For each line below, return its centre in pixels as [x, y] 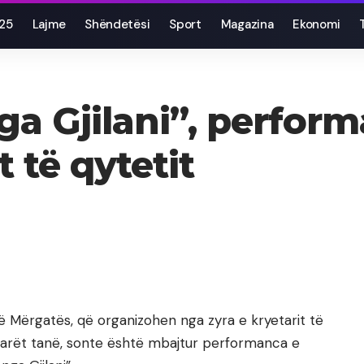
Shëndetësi [117, 24]
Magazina [247, 24]
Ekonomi [316, 24]
